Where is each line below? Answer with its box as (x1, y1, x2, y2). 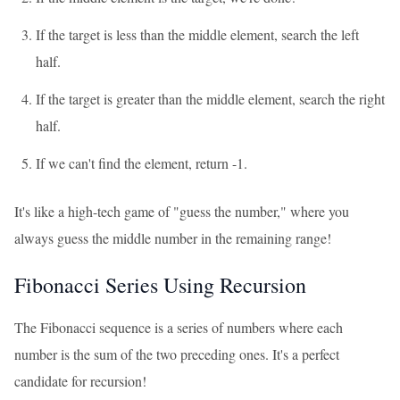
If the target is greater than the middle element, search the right (36, 89, 385, 108)
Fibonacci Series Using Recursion (14, 271, 306, 299)
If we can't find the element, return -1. (36, 154, 247, 172)
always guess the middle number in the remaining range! (14, 229, 331, 247)
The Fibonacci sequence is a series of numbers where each (14, 318, 343, 337)
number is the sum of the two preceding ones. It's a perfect (14, 345, 339, 363)
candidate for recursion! (14, 371, 146, 390)
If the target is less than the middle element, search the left (36, 25, 359, 44)
